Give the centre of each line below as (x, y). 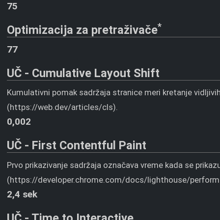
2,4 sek (22, 194)
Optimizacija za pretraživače (82, 30)
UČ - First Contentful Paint (77, 145)
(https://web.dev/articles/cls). (63, 107)
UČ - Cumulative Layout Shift (83, 73)
